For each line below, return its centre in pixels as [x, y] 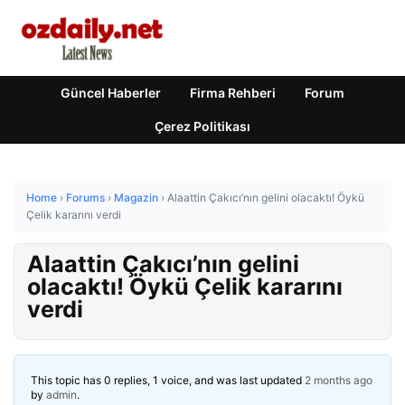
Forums [85, 198]
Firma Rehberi [233, 93]
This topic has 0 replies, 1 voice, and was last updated [168, 380]
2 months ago [339, 380]
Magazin [136, 198]
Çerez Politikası [202, 126]
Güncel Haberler [111, 93]
